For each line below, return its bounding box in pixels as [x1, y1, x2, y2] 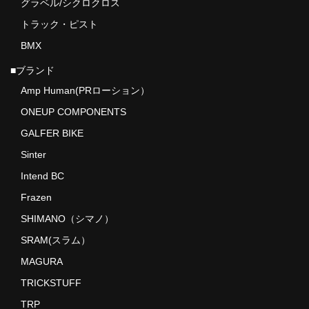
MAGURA [20, 255, 63, 267]
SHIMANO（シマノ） [20, 212, 114, 224]
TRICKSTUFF [20, 277, 81, 288]
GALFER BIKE [20, 127, 83, 139]
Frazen [20, 191, 52, 203]
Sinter [20, 148, 46, 160]
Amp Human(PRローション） [20, 84, 150, 96]
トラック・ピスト [20, 18, 98, 30]
